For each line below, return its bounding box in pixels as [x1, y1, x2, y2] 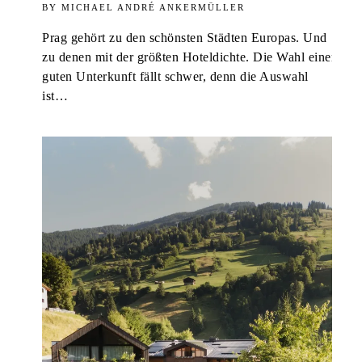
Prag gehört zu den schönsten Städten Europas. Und [42, 31, 327, 46]
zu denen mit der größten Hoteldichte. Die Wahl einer [42, 50, 336, 65]
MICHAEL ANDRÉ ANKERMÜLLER [61, 2, 246, 13]
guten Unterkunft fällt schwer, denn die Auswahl [42, 69, 309, 85]
